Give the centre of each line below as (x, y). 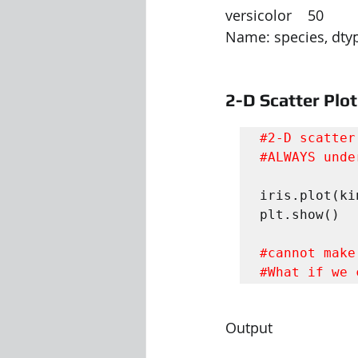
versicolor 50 (274, 15)
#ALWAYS (288, 157)
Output (249, 328)
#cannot (288, 253)
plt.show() (300, 215)
